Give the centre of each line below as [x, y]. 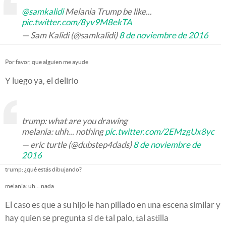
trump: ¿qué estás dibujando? [43, 169]
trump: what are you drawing [75, 121]
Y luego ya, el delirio [42, 80]
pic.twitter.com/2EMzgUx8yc [160, 131]
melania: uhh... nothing [63, 131]
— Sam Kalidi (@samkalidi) [70, 35]
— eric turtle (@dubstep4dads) [77, 145]
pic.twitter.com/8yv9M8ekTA [77, 22]
